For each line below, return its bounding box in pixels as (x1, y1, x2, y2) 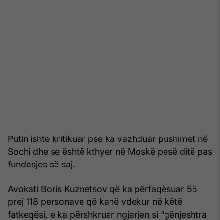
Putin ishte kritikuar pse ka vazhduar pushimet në (8, 134, 208, 144)
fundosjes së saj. (8, 159, 75, 170)
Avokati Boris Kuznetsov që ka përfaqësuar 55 (8, 184, 197, 194)
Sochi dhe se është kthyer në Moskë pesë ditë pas (8, 146, 212, 157)
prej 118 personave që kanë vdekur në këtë (8, 196, 182, 207)
